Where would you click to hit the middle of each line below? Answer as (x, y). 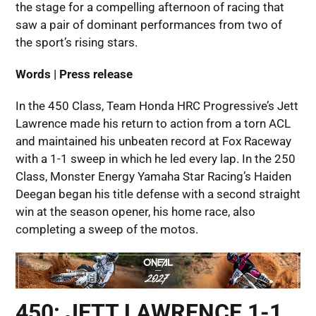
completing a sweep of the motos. (107, 230)
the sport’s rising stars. (76, 43)
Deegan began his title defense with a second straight (158, 194)
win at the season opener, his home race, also (135, 212)
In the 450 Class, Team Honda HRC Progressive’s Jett (157, 106)
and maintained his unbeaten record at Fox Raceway (153, 141)
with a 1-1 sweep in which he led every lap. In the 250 (155, 159)
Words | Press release (74, 74)
